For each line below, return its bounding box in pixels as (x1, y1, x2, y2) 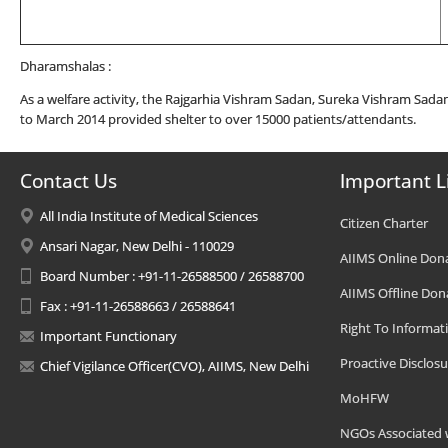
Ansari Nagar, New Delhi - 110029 (40, 237, 234, 255)
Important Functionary (40, 327, 177, 345)
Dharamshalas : (20, 58, 111, 75)
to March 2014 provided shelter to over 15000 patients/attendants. (20, 110, 416, 128)
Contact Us (20, 168, 117, 194)
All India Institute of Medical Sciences (40, 207, 258, 225)
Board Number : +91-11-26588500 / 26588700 (40, 267, 304, 285)
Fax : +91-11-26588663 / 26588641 (40, 297, 236, 315)
